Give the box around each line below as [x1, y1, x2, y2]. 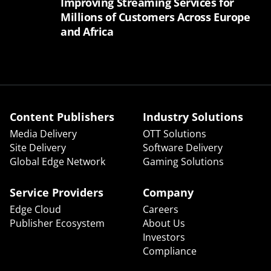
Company [142, 185, 194, 200]
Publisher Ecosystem [10, 217, 105, 230]
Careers [142, 203, 178, 217]
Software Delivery [142, 141, 223, 155]
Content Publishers [10, 109, 114, 125]
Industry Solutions [142, 109, 243, 125]
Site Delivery [10, 141, 66, 155]
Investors [142, 230, 185, 244]
